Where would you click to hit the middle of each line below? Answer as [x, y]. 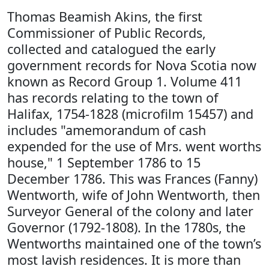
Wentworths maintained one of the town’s [134, 243]
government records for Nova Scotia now [132, 65]
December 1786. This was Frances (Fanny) [132, 178]
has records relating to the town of [113, 97]
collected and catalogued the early [111, 49]
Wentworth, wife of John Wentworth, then [134, 195]
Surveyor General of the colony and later [130, 211]
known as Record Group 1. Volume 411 [125, 81]
